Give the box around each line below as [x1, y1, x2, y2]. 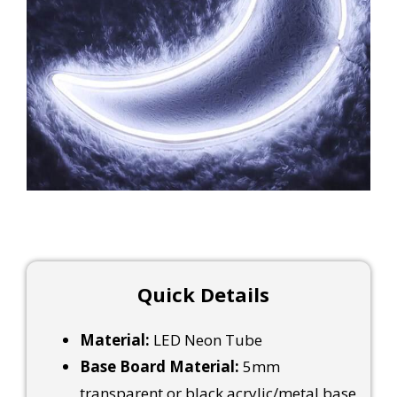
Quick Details [136, 280, 269, 307]
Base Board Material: [79, 355, 239, 377]
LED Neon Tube [149, 329, 262, 350]
